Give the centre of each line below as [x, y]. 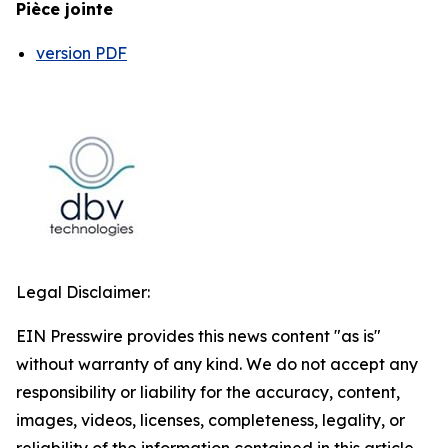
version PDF [81, 53]
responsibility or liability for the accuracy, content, [208, 392]
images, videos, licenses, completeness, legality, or [210, 420]
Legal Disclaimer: [83, 292]
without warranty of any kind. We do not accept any [217, 364]
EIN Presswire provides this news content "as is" [198, 336]
